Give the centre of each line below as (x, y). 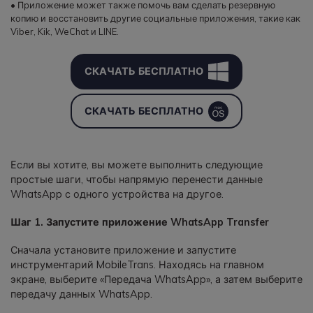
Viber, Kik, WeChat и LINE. (65, 31)
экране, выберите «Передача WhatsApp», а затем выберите (156, 280)
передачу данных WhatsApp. (81, 294)
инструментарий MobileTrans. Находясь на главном (137, 265)
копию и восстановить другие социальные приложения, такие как (155, 18)
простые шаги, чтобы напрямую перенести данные (137, 179)
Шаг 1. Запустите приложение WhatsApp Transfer (140, 223)
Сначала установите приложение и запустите (123, 250)
